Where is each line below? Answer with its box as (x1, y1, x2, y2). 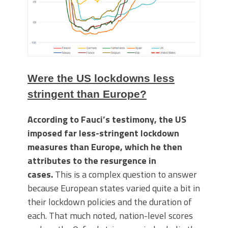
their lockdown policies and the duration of (27, 194, 192, 209)
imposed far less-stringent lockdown (27, 126, 179, 140)
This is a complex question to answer (55, 167, 197, 181)
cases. (27, 167, 55, 181)
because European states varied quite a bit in (27, 181, 200, 195)
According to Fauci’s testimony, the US (27, 112, 186, 126)
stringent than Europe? (27, 88, 147, 100)
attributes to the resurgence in (27, 153, 156, 167)
